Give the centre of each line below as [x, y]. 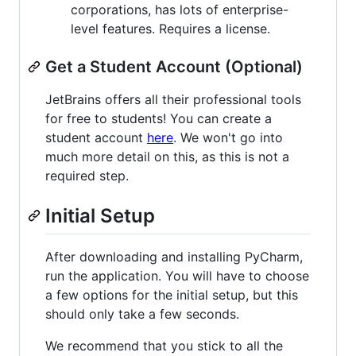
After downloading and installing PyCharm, [174, 256]
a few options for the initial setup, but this [172, 294]
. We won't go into [228, 137]
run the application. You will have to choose [177, 275]
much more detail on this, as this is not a [167, 156]
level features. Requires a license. [170, 28]
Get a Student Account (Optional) [174, 66]
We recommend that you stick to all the [164, 345]
